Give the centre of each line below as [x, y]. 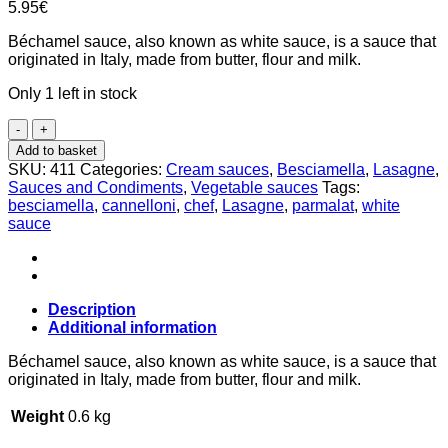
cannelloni [139, 205]
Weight [37, 416]
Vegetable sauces [254, 187]
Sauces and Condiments [95, 187]
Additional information [132, 327]
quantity [59, 216]
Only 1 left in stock [72, 93]
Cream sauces [217, 169]
